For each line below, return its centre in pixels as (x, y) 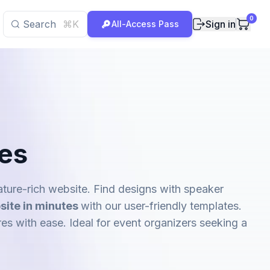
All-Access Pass (145, 24)
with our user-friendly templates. (161, 206)
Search (39, 24)
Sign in (221, 24)
